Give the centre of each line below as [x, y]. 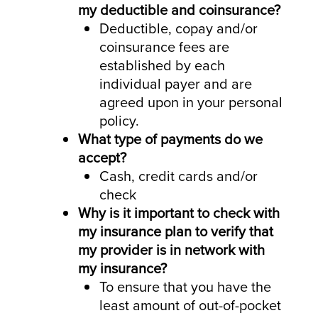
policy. [119, 120]
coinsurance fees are [164, 46]
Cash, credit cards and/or [179, 176]
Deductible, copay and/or [179, 28]
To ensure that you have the [185, 286]
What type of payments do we [170, 139]
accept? [102, 157]
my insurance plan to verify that [176, 231]
